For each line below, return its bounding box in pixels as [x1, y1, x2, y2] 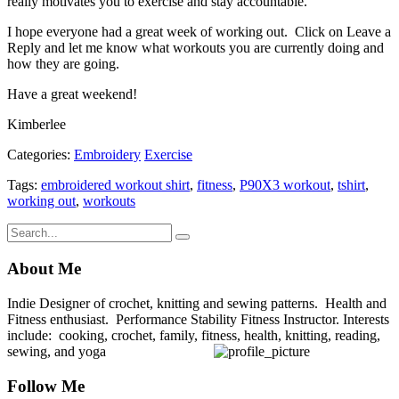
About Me [7, 259, 81, 279]
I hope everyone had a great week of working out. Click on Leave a [7, 24, 391, 40]
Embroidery [74, 147, 141, 163]
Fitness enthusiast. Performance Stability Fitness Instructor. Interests [7, 311, 389, 327]
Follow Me [7, 376, 85, 395]
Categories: [7, 147, 74, 163]
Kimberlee [7, 117, 66, 133]
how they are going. [7, 56, 119, 72]
